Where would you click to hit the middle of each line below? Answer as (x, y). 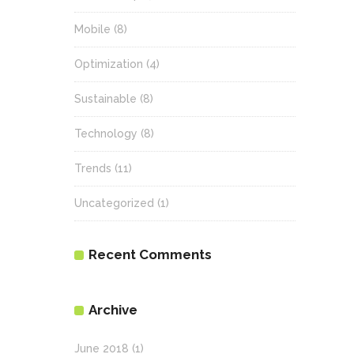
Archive (113, 310)
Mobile (92, 30)
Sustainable (105, 99)
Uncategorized (114, 203)
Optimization (109, 64)
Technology (106, 134)
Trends (93, 169)
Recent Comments (150, 255)
